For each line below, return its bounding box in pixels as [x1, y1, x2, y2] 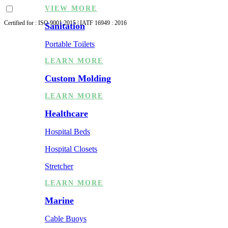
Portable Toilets [45, 40, 95, 49]
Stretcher [45, 162, 73, 171]
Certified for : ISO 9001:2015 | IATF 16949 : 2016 [4, 19, 127, 26]
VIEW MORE [45, 5, 97, 13]
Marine [45, 195, 74, 206]
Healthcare [45, 108, 88, 119]
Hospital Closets [45, 145, 97, 154]
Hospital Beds [45, 127, 90, 136]
